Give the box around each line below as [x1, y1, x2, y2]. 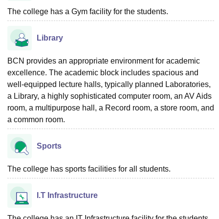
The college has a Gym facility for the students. [7, 7, 168, 16]
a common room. [7, 115, 65, 124]
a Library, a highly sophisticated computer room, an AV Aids [7, 92, 212, 100]
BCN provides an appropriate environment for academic [7, 57, 200, 65]
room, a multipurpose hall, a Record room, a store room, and [7, 104, 214, 112]
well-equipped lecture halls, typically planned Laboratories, [7, 80, 211, 88]
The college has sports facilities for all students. [7, 165, 171, 173]
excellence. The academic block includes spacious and [7, 68, 198, 77]
